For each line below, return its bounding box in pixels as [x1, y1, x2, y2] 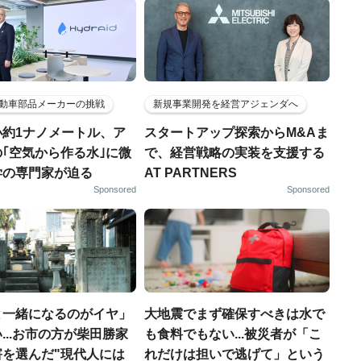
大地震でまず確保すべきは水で [144, 307, 325, 321]
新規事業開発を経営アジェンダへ [153, 98, 298, 110]
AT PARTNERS [144, 166, 237, 180]
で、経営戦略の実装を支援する [144, 146, 325, 160]
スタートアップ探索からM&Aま [144, 126, 329, 139]
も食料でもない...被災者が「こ [144, 327, 322, 341]
